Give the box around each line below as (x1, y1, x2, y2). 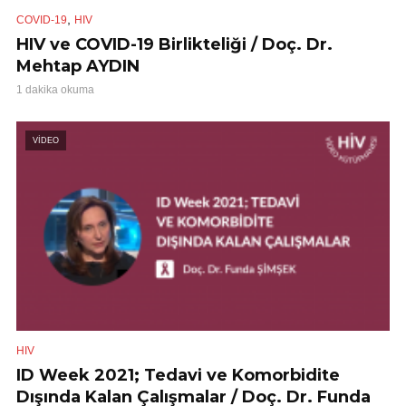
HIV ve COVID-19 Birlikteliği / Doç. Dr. (16, 34, 333, 55)
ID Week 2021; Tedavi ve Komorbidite (16, 365, 340, 386)
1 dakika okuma (16, 83, 94, 97)
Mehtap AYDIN (16, 56, 144, 77)
